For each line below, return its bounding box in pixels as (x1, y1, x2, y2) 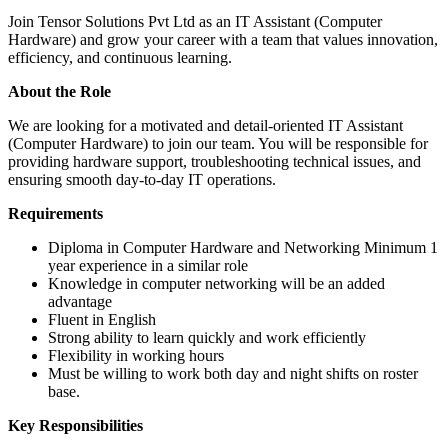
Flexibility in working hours (48, 347, 224, 365)
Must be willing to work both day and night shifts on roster (48, 365, 418, 383)
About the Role (8, 83, 111, 101)
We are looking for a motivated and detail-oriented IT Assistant (8, 117, 403, 135)
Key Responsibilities (8, 417, 143, 435)
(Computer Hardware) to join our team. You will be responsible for (8, 135, 428, 153)
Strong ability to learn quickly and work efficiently (48, 329, 366, 347)
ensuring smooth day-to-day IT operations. (8, 171, 276, 189)
